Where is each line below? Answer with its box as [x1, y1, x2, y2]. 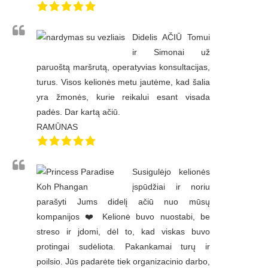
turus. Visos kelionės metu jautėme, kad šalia [36, 77, 210, 87]
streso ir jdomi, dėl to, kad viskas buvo [36, 227, 210, 237]
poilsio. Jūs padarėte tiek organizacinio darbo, [36, 257, 210, 267]
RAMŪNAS [36, 122, 78, 132]
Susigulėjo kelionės [132, 167, 210, 177]
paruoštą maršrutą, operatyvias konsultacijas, [36, 62, 210, 72]
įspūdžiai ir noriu [132, 182, 210, 192]
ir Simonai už [132, 47, 210, 57]
